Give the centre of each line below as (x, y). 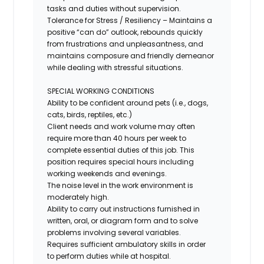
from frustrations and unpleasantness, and (126, 44)
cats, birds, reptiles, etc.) (90, 114)
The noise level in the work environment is (121, 185)
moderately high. (78, 197)
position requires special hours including (121, 161)
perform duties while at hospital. (114, 256)
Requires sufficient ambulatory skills (112, 244)
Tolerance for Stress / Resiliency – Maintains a (130, 20)
